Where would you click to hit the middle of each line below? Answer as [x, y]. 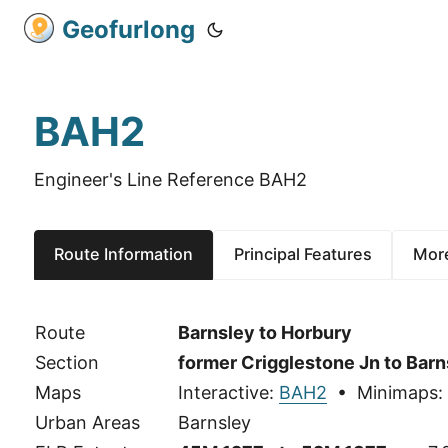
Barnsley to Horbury [264, 332]
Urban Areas [87, 422]
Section [66, 362]
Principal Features [302, 254]
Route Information [124, 254]
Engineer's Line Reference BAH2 [170, 179]
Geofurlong [128, 29]
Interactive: [228, 392]
